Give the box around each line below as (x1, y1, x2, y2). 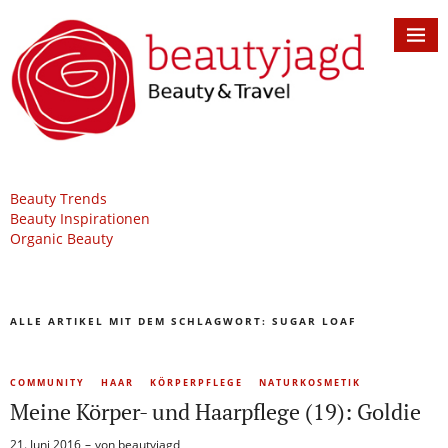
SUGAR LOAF (272, 314, 356, 329)
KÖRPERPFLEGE (150, 376, 243, 390)
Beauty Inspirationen (10, 209, 150, 229)
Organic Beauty (10, 229, 113, 249)
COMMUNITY (10, 376, 85, 390)
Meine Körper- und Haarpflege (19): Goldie (10, 397, 421, 427)
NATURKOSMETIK (259, 376, 361, 390)
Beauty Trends (10, 189, 107, 209)
